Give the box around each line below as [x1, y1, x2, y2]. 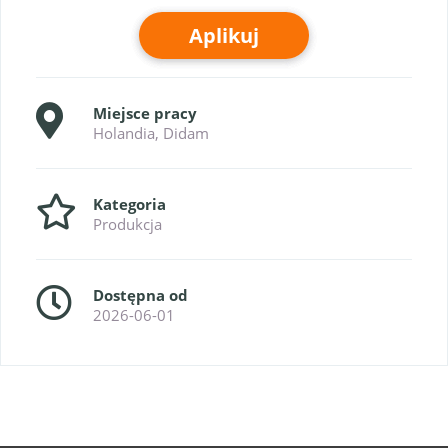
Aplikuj [189, 22, 259, 49]
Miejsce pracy [93, 103, 197, 123]
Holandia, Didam [93, 123, 209, 143]
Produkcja [93, 214, 162, 234]
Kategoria [93, 194, 166, 214]
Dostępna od [93, 285, 188, 305]
